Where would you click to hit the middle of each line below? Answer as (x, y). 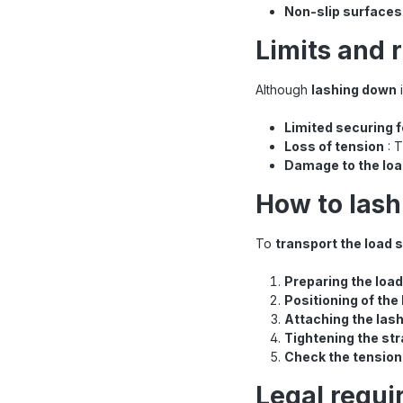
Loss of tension (334, 146)
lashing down (354, 89)
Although (283, 89)
